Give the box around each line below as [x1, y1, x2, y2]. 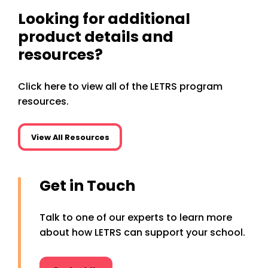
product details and [18, 26, 173, 48]
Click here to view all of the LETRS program [18, 80, 223, 94]
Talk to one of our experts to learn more [39, 210, 232, 224]
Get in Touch [39, 175, 135, 196]
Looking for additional [18, 8, 190, 30]
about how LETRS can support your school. [39, 225, 245, 239]
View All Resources [31, 132, 109, 142]
